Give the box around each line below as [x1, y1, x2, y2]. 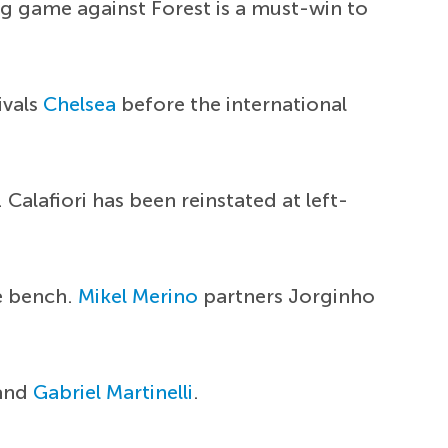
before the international [116, 92, 348, 117]
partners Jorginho [198, 284, 376, 309]
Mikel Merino [78, 284, 199, 309]
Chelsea [43, 92, 117, 117]
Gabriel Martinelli [33, 380, 194, 405]
